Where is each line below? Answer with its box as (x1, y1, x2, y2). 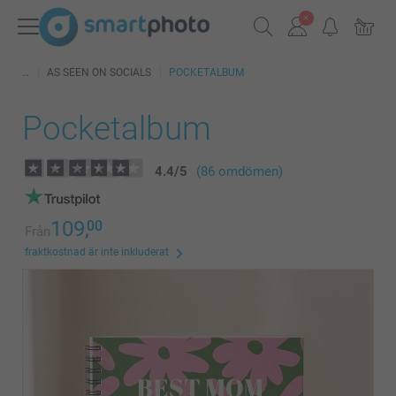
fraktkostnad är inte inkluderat (25, 246, 169, 258)
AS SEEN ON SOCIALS (47, 66, 151, 79)
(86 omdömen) (196, 164, 283, 179)
